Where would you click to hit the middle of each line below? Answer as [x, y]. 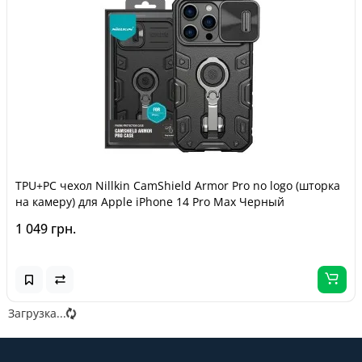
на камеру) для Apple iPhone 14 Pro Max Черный [150, 202]
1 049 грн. [46, 229]
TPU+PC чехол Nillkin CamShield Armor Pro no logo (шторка [178, 185]
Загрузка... [37, 313]
